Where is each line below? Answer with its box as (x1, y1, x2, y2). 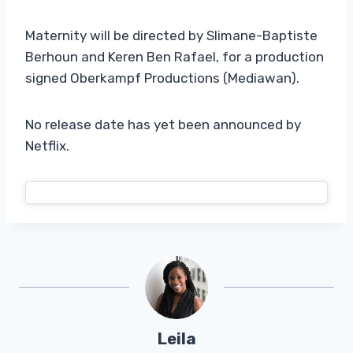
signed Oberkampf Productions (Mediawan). (25, 69, 299, 86)
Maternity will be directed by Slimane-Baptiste (25, 27, 318, 43)
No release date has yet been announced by (25, 116, 301, 132)
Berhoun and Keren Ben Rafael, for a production (25, 48, 324, 65)
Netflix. (25, 137, 69, 154)
